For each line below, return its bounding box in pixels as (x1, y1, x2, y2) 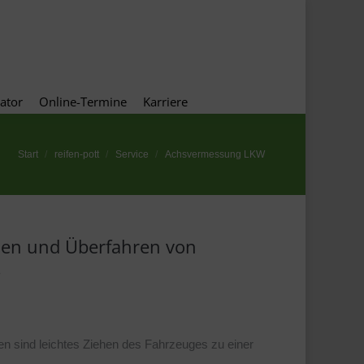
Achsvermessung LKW (165, 149, 265, 160)
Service (115, 149, 149, 160)
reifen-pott (54, 149, 99, 160)
